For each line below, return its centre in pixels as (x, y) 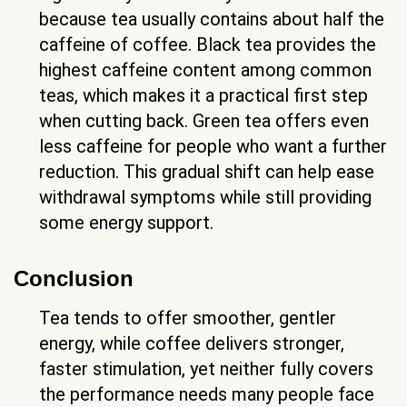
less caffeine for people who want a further (213, 146)
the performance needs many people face (207, 394)
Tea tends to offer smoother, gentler (188, 318)
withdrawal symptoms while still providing (205, 197)
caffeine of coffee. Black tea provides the (208, 44)
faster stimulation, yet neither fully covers (206, 368)
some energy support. (126, 222)
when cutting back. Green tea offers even (204, 120)
